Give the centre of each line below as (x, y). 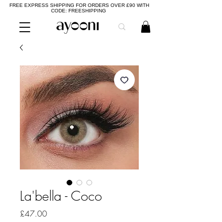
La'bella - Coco (61, 196)
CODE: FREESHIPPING (79, 11)
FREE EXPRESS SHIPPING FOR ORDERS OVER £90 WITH (79, 5)
